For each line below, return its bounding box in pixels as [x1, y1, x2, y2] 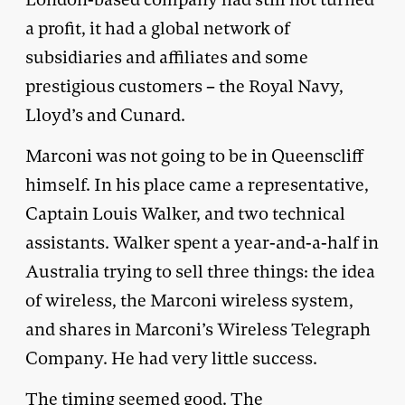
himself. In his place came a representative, [25, 173, 369, 196]
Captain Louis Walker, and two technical [25, 202, 345, 225]
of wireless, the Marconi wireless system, [25, 288, 353, 312]
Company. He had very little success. [25, 346, 317, 370]
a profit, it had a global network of [25, 16, 290, 40]
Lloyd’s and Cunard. [25, 103, 185, 127]
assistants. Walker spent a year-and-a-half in [25, 231, 379, 254]
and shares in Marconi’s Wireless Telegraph [25, 317, 371, 341]
